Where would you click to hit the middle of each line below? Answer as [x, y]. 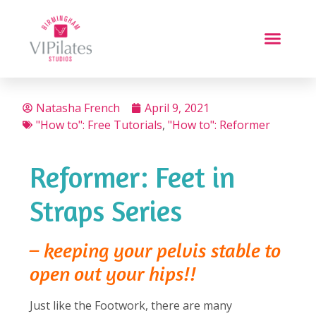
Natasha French [78, 108]
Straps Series [106, 211]
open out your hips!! [113, 273]
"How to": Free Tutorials [99, 124]
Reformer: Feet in [132, 177]
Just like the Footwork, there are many [131, 305]
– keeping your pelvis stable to [155, 250]
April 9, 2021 [177, 108]
